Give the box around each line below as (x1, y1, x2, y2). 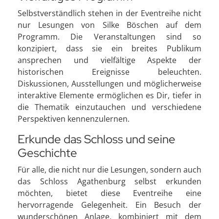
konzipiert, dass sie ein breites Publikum (18, 43, 201, 54)
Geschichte (18, 145, 77, 160)
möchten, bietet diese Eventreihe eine (18, 187, 201, 198)
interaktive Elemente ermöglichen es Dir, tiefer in (18, 89, 201, 101)
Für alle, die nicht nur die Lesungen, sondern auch (18, 164, 201, 175)
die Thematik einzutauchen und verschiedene (18, 101, 201, 112)
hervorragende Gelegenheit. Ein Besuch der (18, 199, 201, 210)
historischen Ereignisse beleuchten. (18, 66, 201, 77)
